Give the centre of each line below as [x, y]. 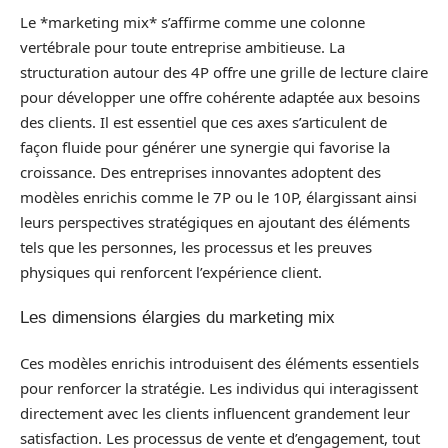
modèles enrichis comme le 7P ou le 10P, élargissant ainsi [218, 196]
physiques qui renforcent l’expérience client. [171, 271]
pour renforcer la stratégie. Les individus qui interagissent [219, 387]
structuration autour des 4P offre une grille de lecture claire [224, 71]
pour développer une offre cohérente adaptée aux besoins [220, 96]
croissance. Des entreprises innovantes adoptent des [200, 171]
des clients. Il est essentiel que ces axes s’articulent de [203, 121]
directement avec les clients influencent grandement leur [215, 412]
